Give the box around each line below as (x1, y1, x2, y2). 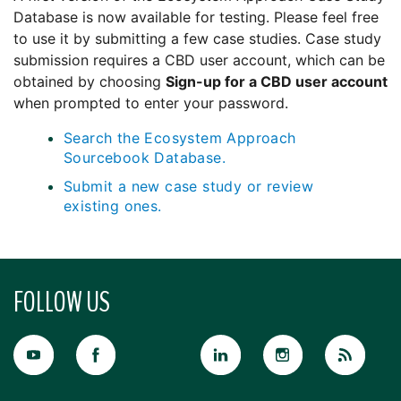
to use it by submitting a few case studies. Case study (13, 30, 381, 48)
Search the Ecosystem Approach (64, 129, 296, 148)
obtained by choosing (13, 73, 166, 91)
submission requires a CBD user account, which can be (13, 51, 385, 70)
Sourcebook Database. (64, 149, 226, 167)
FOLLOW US (13, 283, 110, 322)
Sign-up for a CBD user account (166, 73, 388, 91)
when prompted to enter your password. (13, 94, 288, 113)
